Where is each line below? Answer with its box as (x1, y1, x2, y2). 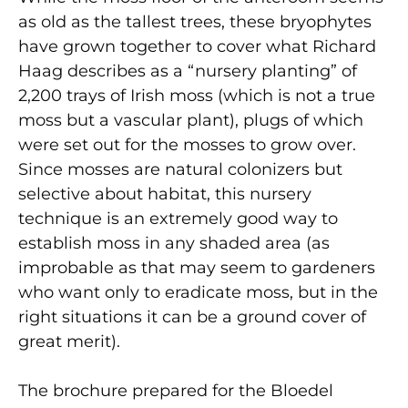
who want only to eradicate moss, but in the (18, 282, 378, 303)
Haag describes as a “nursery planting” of (18, 61, 357, 82)
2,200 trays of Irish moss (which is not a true (18, 86, 375, 107)
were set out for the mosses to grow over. (18, 135, 356, 156)
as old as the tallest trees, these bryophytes (18, 12, 372, 33)
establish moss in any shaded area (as (18, 233, 330, 254)
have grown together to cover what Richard (18, 36, 376, 57)
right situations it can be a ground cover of (18, 307, 366, 328)
